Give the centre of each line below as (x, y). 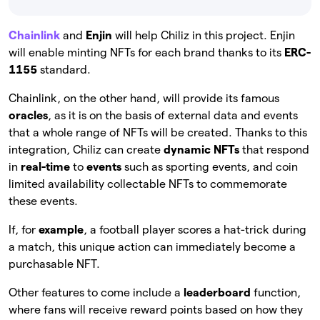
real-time (45, 166)
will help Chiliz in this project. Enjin (205, 35)
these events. (43, 201)
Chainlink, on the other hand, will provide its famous (144, 98)
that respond (274, 149)
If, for (24, 229)
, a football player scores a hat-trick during (195, 229)
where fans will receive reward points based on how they (156, 309)
